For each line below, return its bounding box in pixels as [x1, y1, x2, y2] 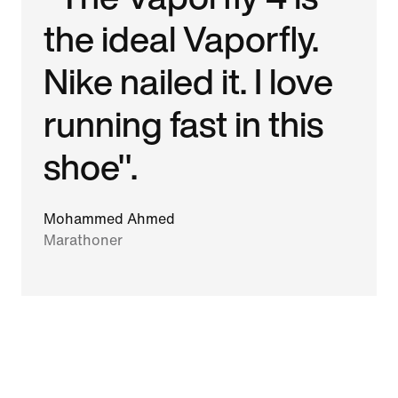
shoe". [44, 139, 139, 192]
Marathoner [44, 232, 123, 248]
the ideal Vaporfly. [44, 12, 320, 64]
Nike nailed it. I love [44, 54, 334, 107]
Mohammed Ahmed [44, 211, 176, 227]
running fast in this [44, 97, 324, 149]
